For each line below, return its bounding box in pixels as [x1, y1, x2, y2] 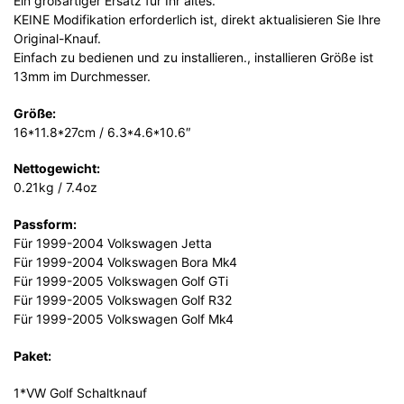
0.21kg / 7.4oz [14, 179, 97, 196]
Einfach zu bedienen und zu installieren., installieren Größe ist [14, 49, 373, 65]
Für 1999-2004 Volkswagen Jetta [14, 235, 212, 252]
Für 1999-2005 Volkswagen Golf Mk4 [14, 311, 234, 327]
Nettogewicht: [14, 161, 100, 177]
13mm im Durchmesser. [14, 68, 151, 84]
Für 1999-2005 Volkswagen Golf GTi [14, 273, 228, 289]
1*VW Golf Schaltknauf [14, 384, 147, 400]
